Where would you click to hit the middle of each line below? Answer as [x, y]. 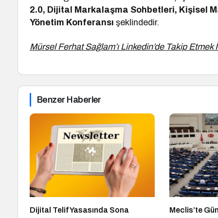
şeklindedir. [137, 22]
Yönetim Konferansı [72, 22]
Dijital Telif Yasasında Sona [79, 210]
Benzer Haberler [69, 100]
